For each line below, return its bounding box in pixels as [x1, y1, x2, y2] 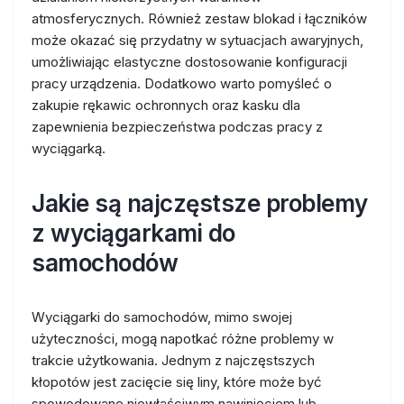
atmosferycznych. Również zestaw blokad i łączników [32, 10, 367, 27]
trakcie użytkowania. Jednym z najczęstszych [32, 352, 315, 369]
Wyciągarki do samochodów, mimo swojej [32, 308, 292, 326]
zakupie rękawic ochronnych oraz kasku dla [32, 96, 300, 114]
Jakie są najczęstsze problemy [32, 189, 368, 217]
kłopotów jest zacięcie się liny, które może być [32, 373, 322, 390]
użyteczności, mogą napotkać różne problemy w [32, 330, 334, 347]
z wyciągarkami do [32, 219, 235, 247]
